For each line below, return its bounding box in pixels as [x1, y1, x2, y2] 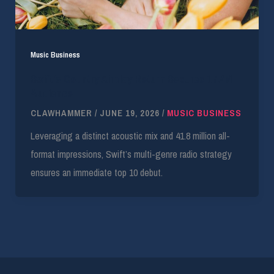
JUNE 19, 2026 [99, 106, 162, 119]
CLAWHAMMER [30, 106, 95, 119]
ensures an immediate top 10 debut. [30, 166, 163, 180]
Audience [30, 85, 73, 101]
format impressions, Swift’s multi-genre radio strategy [30, 147, 232, 161]
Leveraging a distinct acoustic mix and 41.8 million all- [30, 129, 230, 143]
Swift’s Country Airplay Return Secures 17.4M [30, 71, 232, 87]
